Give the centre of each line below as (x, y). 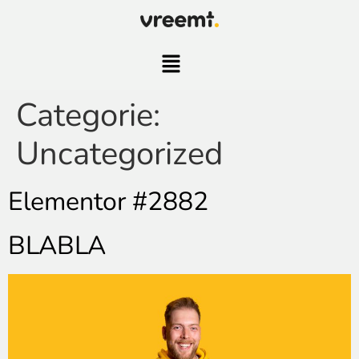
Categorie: (88, 116)
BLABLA (57, 246)
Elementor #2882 (108, 202)
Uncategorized (119, 154)
